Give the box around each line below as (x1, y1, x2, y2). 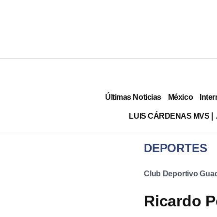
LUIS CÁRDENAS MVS (129, 111, 210, 120)
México (168, 93, 193, 101)
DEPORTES (144, 141, 207, 155)
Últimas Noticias (105, 93, 161, 101)
